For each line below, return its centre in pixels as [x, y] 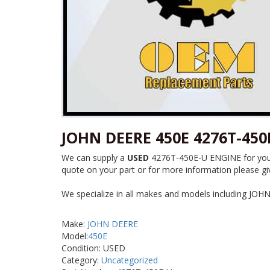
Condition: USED [93, 248]
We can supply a [94, 158]
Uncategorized [130, 260]
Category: [81, 260]
